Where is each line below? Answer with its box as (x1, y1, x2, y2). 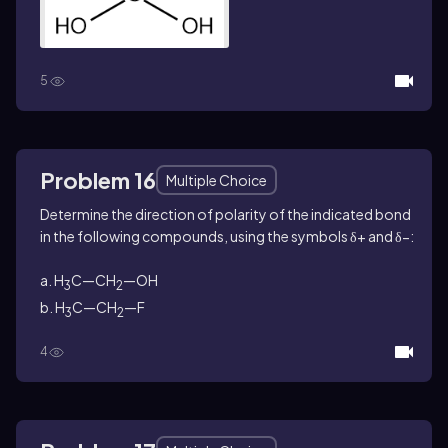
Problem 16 (40, 165, 156, 194)
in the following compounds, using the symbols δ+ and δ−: (40, 226, 414, 245)
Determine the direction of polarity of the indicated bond (40, 204, 411, 223)
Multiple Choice (166, 170, 267, 189)
